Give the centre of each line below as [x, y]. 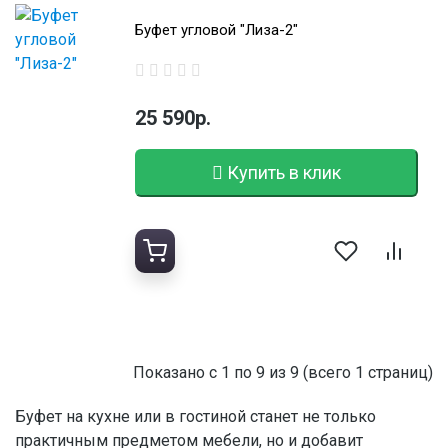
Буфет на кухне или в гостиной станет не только [195, 416]
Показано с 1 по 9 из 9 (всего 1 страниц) [283, 372]
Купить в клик [283, 172]
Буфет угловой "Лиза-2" [216, 30]
